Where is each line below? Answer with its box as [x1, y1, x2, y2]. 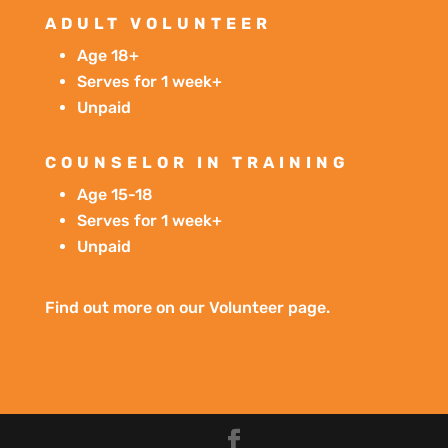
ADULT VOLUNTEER [44, 13, 272, 33]
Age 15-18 [76, 184, 153, 204]
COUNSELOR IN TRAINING [44, 152, 350, 172]
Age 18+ [76, 45, 139, 65]
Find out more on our [44, 297, 209, 317]
